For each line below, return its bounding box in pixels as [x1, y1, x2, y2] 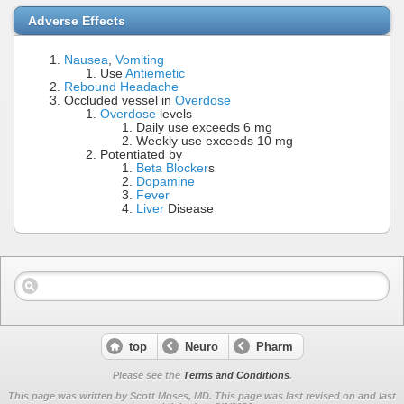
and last [358, 390, 396, 401]
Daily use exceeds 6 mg [136, 120, 272, 134]
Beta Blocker [136, 161, 208, 175]
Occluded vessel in [64, 93, 175, 107]
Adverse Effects [28, 13, 125, 28]
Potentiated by [100, 147, 182, 161]
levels [156, 106, 192, 121]
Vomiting [115, 52, 164, 67]
